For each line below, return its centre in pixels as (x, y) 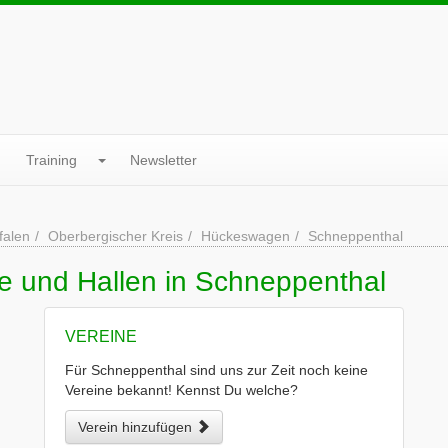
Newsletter (163, 160)
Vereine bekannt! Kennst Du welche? (181, 390)
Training (51, 160)
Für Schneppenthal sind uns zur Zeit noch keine (216, 370)
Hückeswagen (245, 236)
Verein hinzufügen (137, 427)
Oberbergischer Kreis (115, 236)
